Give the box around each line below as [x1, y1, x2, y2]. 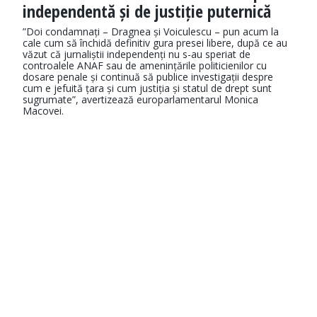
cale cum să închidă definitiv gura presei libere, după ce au [23, 36, 287, 50]
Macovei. [23, 104, 64, 118]
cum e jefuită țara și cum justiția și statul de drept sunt [23, 81, 272, 96]
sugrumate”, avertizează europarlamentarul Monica [23, 93, 258, 107]
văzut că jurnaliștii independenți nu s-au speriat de [23, 47, 250, 62]
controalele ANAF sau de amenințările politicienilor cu [23, 59, 267, 73]
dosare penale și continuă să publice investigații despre [23, 70, 273, 84]
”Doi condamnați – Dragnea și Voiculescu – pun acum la [23, 25, 279, 39]
